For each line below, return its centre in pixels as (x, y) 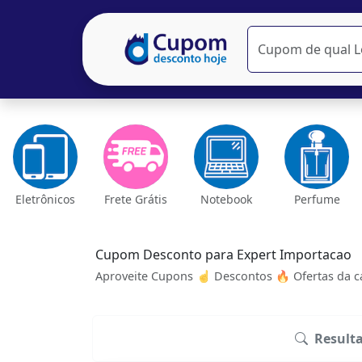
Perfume (317, 199)
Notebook (226, 199)
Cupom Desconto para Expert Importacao (223, 255)
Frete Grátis (136, 199)
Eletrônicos (45, 199)
